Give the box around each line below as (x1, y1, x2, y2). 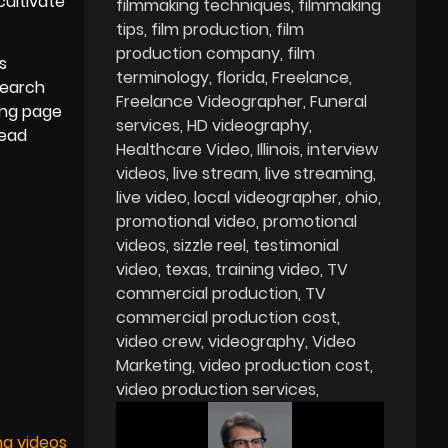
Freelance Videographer (116, 89, 304, 113)
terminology (116, 65, 210, 89)
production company (116, 41, 281, 65)
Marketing (116, 353, 193, 377)
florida (216, 65, 266, 89)
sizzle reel (173, 233, 247, 257)
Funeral (310, 89, 368, 113)
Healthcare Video (116, 137, 251, 161)
